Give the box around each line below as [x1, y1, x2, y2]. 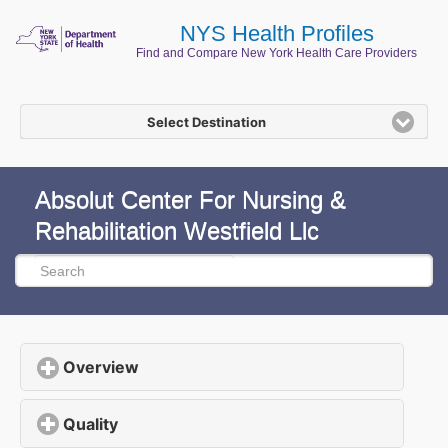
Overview [63, 357, 139, 378]
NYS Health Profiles [179, 21, 374, 47]
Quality [63, 413, 118, 434]
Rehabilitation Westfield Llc [35, 217, 319, 245]
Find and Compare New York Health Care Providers [136, 46, 417, 61]
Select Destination [147, 113, 266, 130]
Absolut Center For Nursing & [35, 186, 346, 214]
